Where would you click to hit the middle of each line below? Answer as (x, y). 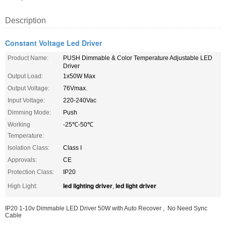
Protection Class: (31, 172)
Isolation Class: (29, 148)
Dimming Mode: (29, 112)
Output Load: (25, 76)
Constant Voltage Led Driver (53, 43)
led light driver (136, 185)
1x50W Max (79, 76)
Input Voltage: (26, 100)
